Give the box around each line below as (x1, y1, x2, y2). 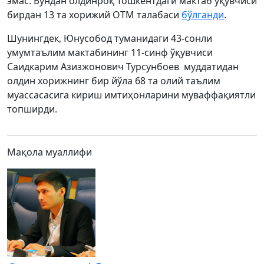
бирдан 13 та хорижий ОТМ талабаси (7, 8, 181, 22)
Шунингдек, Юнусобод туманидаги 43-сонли (7, 32, 212, 45)
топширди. (7, 103, 57, 116)
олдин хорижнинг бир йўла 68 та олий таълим (7, 74, 220, 88)
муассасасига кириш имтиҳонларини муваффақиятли (7, 88, 256, 102)
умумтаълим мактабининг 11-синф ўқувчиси (7, 46, 213, 60)
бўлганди (181, 8, 224, 22)
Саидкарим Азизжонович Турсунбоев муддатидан (7, 60, 239, 74)
